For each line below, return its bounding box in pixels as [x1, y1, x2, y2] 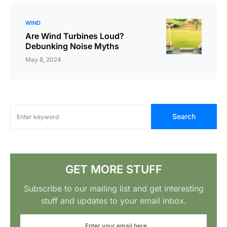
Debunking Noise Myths [25, 41, 119, 52]
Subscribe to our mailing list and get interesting [23, 183, 204, 194]
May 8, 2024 [25, 56, 61, 64]
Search [172, 112, 196, 121]
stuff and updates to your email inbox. [41, 196, 186, 206]
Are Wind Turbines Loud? [25, 31, 124, 42]
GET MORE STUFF [65, 163, 162, 176]
